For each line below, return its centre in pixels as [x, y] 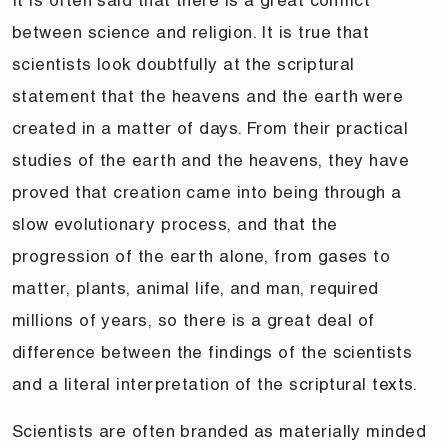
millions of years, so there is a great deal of [193, 319]
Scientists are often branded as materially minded [219, 430]
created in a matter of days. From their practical [210, 127]
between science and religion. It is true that [191, 31]
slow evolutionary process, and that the [175, 223]
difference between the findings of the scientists [212, 351]
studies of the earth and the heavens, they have [211, 159]
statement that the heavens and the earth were [208, 95]
